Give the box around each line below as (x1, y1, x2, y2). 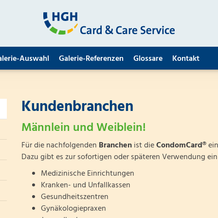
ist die (131, 139, 154, 152)
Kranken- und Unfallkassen (40, 179, 130, 192)
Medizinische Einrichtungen (40, 167, 134, 180)
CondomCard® (154, 139, 206, 152)
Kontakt (172, 53, 200, 65)
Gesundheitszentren (40, 191, 109, 203)
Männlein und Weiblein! (21, 119, 146, 137)
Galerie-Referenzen (59, 53, 124, 65)
